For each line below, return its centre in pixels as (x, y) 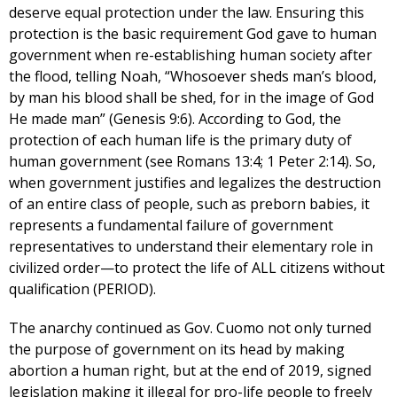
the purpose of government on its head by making (177, 349)
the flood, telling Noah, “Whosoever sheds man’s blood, (193, 76)
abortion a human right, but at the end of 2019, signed (190, 370)
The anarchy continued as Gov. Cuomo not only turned (190, 327)
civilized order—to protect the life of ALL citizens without (197, 267)
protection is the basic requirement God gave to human (193, 33)
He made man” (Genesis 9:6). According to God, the (175, 118)
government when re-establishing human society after (191, 54)
